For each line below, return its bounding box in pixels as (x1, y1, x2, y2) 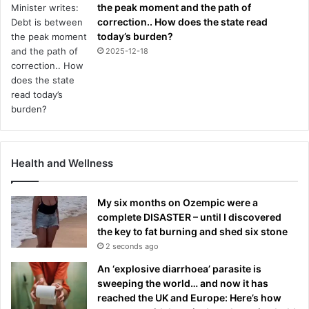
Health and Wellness (11, 157, 113, 170)
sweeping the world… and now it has (97, 277, 268, 290)
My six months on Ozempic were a (97, 197, 258, 209)
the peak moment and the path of (97, 1, 251, 14)
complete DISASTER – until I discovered (97, 211, 281, 223)
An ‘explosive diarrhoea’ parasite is (97, 263, 261, 275)
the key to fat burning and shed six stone (97, 226, 288, 238)
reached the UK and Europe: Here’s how (97, 292, 281, 304)
